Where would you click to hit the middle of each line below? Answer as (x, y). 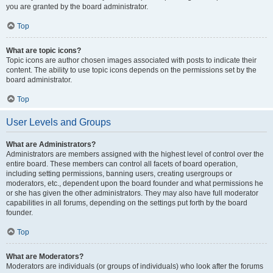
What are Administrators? (51, 144)
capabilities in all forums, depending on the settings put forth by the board (127, 203)
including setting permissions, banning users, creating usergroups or (119, 174)
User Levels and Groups (58, 122)
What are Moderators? (45, 257)
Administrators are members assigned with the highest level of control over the (135, 154)
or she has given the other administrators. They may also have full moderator (132, 193)
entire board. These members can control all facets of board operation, (122, 164)
